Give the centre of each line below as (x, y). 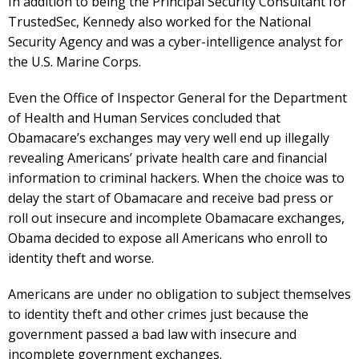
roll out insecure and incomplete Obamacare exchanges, (176, 218)
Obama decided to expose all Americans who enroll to (168, 238)
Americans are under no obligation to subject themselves (179, 294)
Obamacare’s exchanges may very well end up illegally (169, 138)
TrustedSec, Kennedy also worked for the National (159, 22)
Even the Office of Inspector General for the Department (177, 98)
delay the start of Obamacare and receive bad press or (171, 198)
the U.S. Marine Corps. (75, 62)
